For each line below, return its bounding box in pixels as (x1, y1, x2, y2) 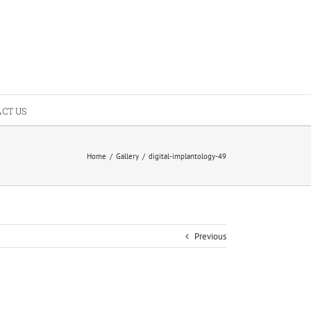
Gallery (116, 151, 139, 161)
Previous (194, 230, 226, 243)
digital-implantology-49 (149, 151, 226, 161)
